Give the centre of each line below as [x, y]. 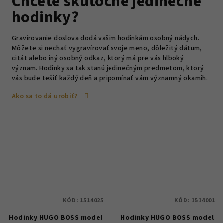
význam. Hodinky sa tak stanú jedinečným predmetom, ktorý [108, 68]
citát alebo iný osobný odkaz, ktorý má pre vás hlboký [98, 58]
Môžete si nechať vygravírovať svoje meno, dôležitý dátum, [107, 48]
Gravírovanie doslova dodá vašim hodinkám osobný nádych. [106, 38]
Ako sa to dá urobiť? [45, 96]
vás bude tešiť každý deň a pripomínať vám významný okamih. [110, 78]
